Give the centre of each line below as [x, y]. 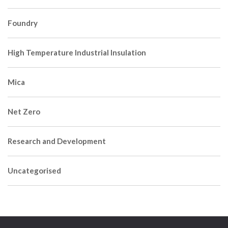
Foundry [23, 23]
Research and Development [57, 141]
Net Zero [24, 112]
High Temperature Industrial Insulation [77, 53]
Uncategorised [34, 171]
